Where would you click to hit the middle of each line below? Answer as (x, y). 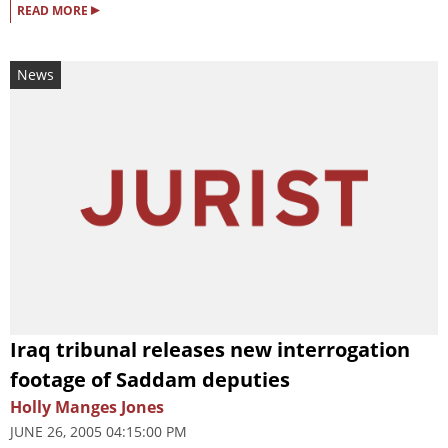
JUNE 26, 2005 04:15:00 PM (98, 431)
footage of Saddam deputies (150, 379)
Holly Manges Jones (87, 406)
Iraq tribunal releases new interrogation (210, 349)
